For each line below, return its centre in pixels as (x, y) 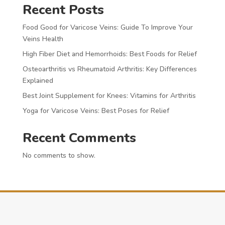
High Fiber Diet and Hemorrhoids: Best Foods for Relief (109, 54)
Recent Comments (79, 138)
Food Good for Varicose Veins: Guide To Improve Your (107, 27)
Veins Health (43, 39)
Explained (38, 80)
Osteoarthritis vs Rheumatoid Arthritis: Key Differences (109, 69)
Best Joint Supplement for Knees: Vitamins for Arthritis (109, 95)
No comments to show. (59, 155)
